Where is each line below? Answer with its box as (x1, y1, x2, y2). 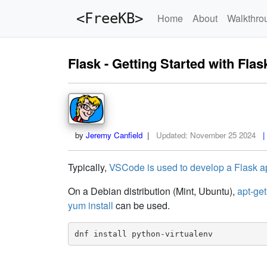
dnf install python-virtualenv (74, 229, 213, 238)
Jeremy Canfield (86, 129, 142, 141)
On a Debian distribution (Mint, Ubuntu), (68, 184, 237, 198)
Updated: (156, 129, 190, 141)
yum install (68, 198, 113, 212)
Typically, (68, 160, 109, 174)
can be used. (113, 198, 170, 212)
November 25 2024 (190, 129, 256, 141)
